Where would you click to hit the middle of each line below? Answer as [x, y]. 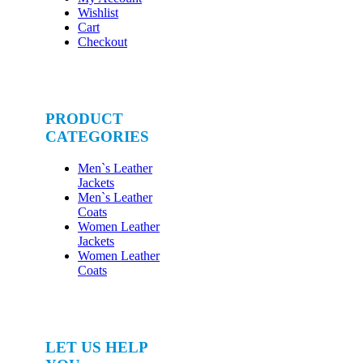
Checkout [102, 42]
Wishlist [98, 13]
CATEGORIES [97, 137]
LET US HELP [96, 347]
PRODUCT [84, 119]
